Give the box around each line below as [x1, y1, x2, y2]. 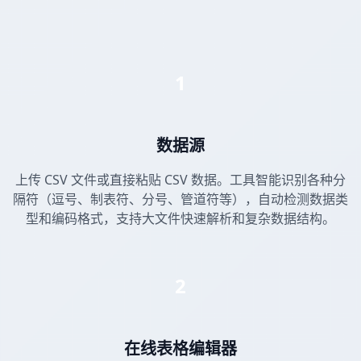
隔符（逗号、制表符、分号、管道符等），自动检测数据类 [13, 190, 348, 209]
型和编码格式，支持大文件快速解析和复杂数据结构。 [26, 210, 335, 228]
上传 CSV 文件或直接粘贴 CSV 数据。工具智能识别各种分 [15, 171, 346, 189]
